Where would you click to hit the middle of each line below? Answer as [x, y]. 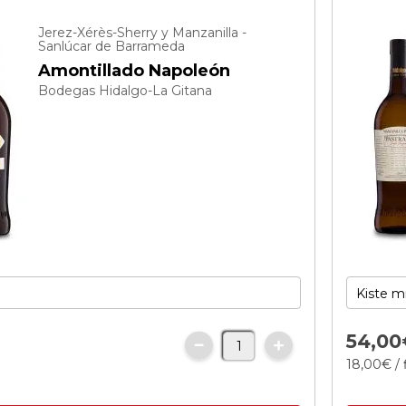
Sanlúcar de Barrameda [112, 46]
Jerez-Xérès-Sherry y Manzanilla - [143, 33]
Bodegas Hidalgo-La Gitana [126, 91]
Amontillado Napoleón [135, 71]
